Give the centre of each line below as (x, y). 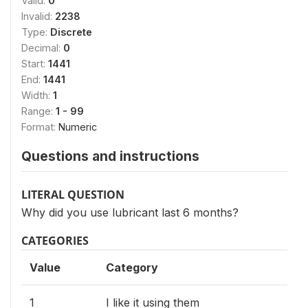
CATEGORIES (55, 240)
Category (132, 267)
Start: (35, 63)
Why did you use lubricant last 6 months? (130, 212)
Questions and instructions (110, 156)
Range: (38, 111)
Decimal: (42, 47)
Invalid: (38, 16)
